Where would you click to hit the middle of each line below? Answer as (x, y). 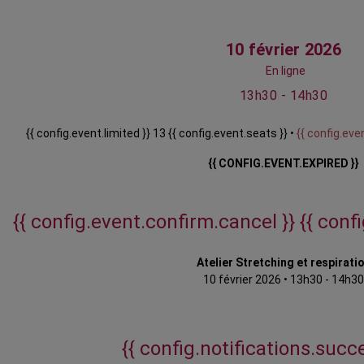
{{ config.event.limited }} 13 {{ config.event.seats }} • (161, 134)
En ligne (285, 71)
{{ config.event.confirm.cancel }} (156, 222)
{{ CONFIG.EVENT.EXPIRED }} (284, 164)
